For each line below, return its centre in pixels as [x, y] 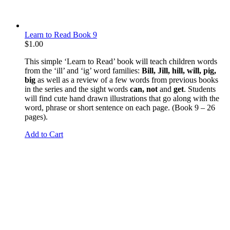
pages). [36, 117]
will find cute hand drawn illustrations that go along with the [122, 98]
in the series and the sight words [77, 89]
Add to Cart [44, 134]
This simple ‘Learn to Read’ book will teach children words [121, 61]
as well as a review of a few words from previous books [127, 80]
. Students [200, 89]
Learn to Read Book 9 [61, 34]
